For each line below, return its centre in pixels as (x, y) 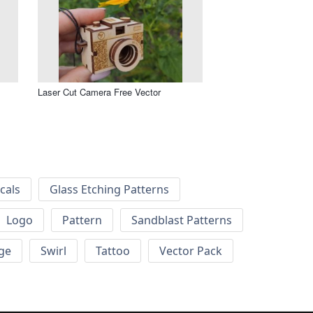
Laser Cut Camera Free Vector (99, 92)
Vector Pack (191, 251)
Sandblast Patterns (182, 220)
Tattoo (113, 251)
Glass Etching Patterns (109, 190)
